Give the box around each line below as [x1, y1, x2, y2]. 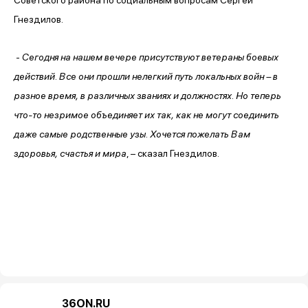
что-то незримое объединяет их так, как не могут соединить [14, 109, 279, 120]
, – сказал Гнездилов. [126, 147, 219, 159]
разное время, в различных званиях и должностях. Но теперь [14, 89, 281, 101]
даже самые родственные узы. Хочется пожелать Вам [14, 128, 250, 140]
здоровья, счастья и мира [14, 147, 126, 159]
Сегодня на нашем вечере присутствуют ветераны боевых [22, 51, 278, 63]
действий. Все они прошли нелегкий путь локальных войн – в [14, 70, 278, 82]
